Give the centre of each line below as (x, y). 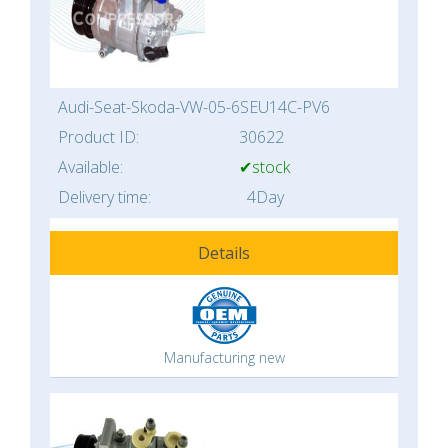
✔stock (264, 167)
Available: (90, 167)
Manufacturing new (224, 357)
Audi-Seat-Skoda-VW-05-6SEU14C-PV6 (194, 107)
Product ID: (98, 137)
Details (224, 253)
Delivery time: (104, 197)
